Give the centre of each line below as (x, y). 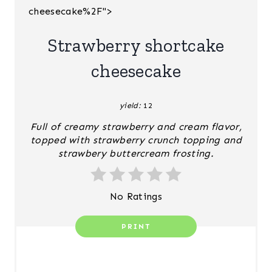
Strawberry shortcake (136, 45)
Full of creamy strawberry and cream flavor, (136, 126)
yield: (130, 105)
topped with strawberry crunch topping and (136, 140)
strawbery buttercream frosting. (136, 153)
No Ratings (136, 196)
